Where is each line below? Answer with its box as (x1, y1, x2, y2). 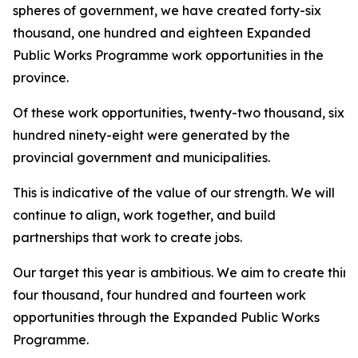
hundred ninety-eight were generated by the (13, 127, 290, 143)
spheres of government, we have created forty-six (13, 2, 321, 18)
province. (13, 70, 69, 86)
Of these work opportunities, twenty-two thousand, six (13, 105, 344, 121)
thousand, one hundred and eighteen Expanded (13, 25, 311, 41)
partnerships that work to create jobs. (13, 229, 242, 245)
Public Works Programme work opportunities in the (13, 47, 324, 63)
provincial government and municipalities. (13, 149, 270, 165)
